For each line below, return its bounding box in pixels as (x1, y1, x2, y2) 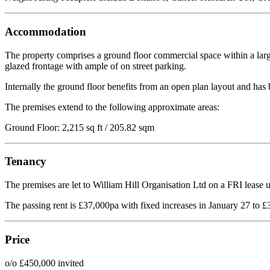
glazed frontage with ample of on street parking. (5, 60, 186, 71)
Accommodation (5, 25, 86, 39)
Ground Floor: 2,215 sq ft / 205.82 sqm (5, 122, 154, 133)
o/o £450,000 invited (5, 257, 84, 268)
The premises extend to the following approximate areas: (5, 101, 219, 112)
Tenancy (5, 155, 46, 168)
